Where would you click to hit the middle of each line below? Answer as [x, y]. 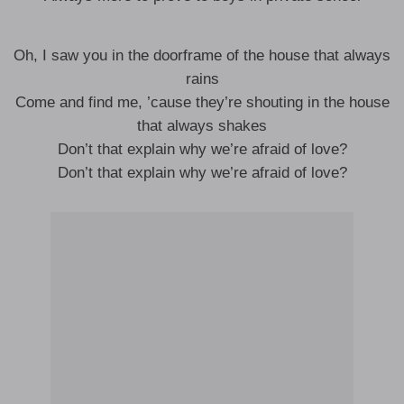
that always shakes [202, 126]
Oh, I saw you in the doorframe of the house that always [202, 55]
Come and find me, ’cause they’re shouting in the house [202, 102]
